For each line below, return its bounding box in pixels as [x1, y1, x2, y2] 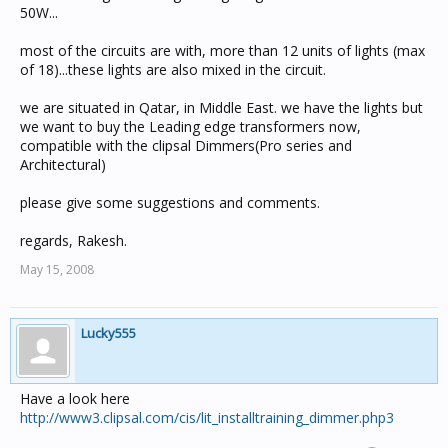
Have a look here [20, 389, 130, 408]
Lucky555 [81, 324, 136, 342]
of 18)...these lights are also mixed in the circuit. [20, 60, 326, 79]
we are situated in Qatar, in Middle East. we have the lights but [20, 98, 423, 117]
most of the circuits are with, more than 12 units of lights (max [20, 41, 425, 60]
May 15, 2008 [20, 261, 94, 278]
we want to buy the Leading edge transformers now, [20, 117, 361, 136]
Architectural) [20, 155, 106, 174]
